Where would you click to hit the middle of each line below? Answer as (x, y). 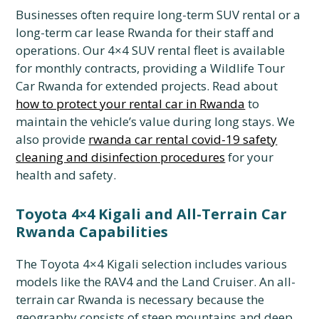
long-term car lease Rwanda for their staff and (145, 32)
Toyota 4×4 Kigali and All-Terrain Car (152, 214)
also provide (52, 139)
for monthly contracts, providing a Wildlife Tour (151, 68)
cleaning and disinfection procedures (121, 157)
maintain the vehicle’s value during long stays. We (156, 121)
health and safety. (66, 175)
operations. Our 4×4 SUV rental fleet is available (151, 50)
